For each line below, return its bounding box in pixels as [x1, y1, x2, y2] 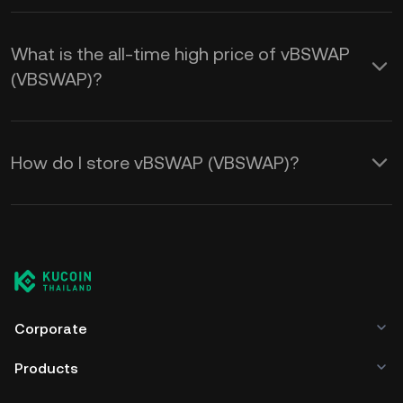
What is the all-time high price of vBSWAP [11, 43, 350, 65]
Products [14, 360, 78, 377]
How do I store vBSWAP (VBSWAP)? [11, 152, 299, 174]
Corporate [14, 320, 87, 337]
